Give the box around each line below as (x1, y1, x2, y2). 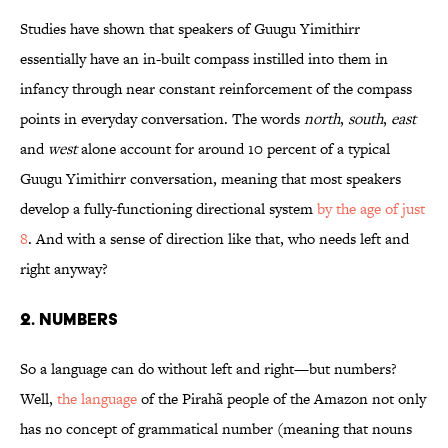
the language (57, 388, 137, 410)
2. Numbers (20, 308, 118, 330)
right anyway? (20, 258, 108, 280)
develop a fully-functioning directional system (20, 198, 317, 220)
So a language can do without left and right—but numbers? (20, 358, 397, 380)
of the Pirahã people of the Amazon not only (137, 388, 426, 410)
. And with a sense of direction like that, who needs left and (28, 228, 409, 250)
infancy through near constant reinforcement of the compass (20, 78, 412, 100)
